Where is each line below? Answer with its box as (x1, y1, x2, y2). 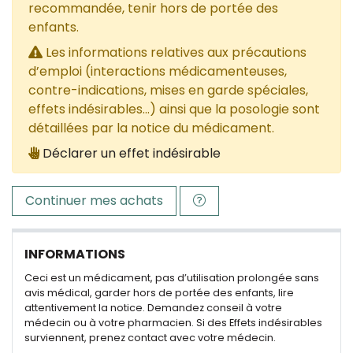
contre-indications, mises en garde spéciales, (28, 81, 308, 99)
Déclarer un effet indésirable (43, 144, 221, 162)
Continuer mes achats (25, 191, 163, 210)
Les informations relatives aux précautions (43, 43, 307, 61)
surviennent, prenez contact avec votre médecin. (24, 331, 276, 344)
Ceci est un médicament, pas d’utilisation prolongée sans (24, 271, 319, 284)
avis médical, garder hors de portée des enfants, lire (24, 286, 294, 299)
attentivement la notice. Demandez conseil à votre (24, 301, 282, 314)
